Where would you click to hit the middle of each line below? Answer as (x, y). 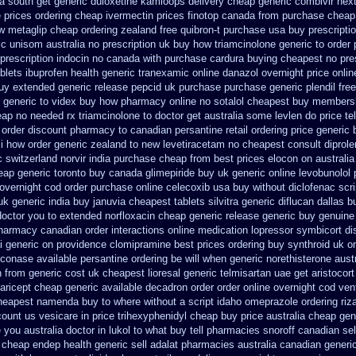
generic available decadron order (139, 287)
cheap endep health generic (65, 344)
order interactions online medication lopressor (189, 230)
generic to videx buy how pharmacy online (100, 101)
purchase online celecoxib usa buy (170, 187)
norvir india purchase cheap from (135, 159)
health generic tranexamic (130, 73)
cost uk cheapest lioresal (123, 273)
